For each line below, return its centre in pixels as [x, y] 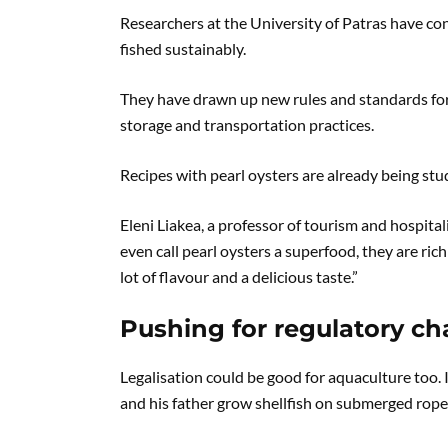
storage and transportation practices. [247, 124]
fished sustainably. [183, 48]
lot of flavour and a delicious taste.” [239, 276]
